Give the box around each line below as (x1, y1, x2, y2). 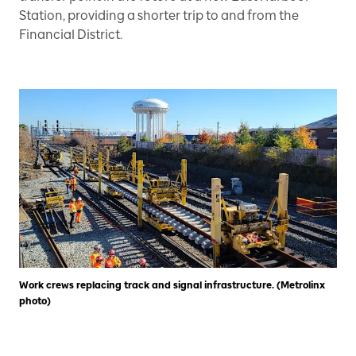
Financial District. (19, 27, 122, 42)
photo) (19, 295, 51, 307)
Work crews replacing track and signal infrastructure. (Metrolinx (19, 279, 325, 291)
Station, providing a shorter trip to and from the (19, 8, 299, 23)
